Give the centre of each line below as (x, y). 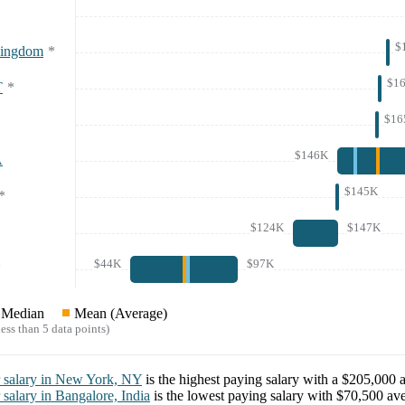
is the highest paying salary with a (244, 380)
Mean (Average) (121, 314)
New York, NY (99, 380)
